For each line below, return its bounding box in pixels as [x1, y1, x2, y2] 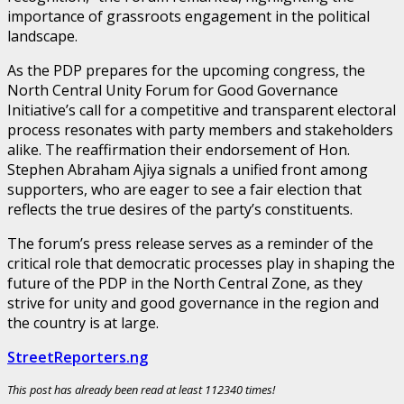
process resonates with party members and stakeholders [7, 119, 393, 140]
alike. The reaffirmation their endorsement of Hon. [7, 139, 350, 160]
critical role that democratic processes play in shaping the [7, 252, 395, 273]
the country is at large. [7, 312, 159, 333]
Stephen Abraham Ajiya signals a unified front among [7, 159, 368, 179]
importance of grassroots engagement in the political [7, 5, 370, 26]
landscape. [7, 25, 78, 46]
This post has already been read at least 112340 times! [7, 381, 275, 398]
